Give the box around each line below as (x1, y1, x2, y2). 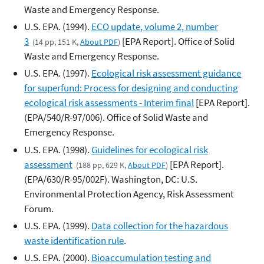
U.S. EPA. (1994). (24, 20, 91, 34)
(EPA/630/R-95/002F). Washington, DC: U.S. (24, 172, 197, 186)
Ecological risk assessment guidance (91, 67, 241, 80)
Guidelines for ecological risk (91, 143, 208, 156)
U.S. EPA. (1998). (24, 143, 91, 156)
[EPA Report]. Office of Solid (120, 35, 235, 48)
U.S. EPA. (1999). (24, 219, 91, 232)
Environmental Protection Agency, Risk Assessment (24, 187, 234, 200)
